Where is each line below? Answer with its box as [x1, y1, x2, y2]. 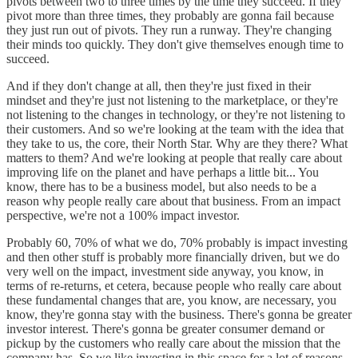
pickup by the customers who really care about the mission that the [6, 336, 340, 350]
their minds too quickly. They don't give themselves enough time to [6, 37, 344, 51]
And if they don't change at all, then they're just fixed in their [6, 78, 311, 93]
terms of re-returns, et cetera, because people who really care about [6, 278, 341, 292]
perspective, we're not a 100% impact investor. [6, 208, 240, 222]
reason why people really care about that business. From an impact [6, 193, 340, 208]
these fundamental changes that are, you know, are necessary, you [6, 292, 336, 307]
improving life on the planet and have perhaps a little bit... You [6, 165, 319, 179]
